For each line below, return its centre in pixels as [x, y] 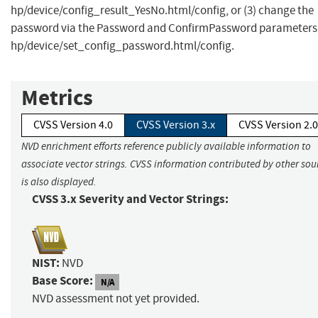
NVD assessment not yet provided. [116, 299]
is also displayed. [59, 182]
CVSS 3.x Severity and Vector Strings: [130, 199]
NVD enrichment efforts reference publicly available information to [166, 147]
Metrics [57, 98]
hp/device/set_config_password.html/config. [122, 46]
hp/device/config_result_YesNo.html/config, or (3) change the [162, 11]
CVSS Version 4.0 [73, 125]
